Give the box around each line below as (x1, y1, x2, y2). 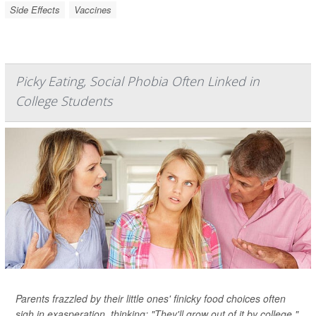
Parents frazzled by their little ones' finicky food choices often (16, 291, 286, 305)
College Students (16, 92, 112, 109)
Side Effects (10, 3, 60, 16)
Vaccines (74, 3, 111, 16)
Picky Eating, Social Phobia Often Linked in (16, 73, 260, 90)
